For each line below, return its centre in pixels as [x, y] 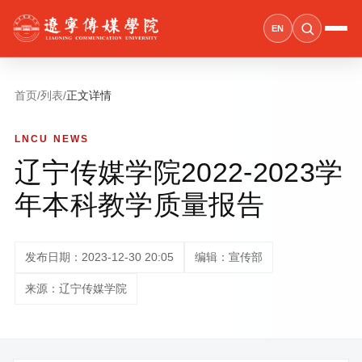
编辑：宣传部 [229, 257]
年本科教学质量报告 [140, 204]
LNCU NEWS [52, 139]
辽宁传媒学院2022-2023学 [179, 172]
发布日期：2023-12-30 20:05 [99, 257]
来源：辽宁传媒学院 [76, 288]
